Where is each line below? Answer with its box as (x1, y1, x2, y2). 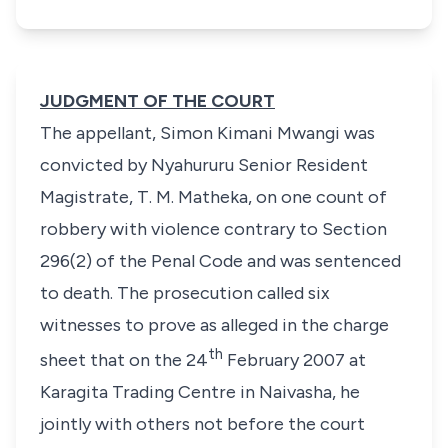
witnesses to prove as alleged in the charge (40, 314, 389, 336)
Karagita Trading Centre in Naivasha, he (40, 381, 360, 403)
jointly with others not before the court (40, 413, 365, 435)
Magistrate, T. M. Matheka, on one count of (40, 186, 387, 208)
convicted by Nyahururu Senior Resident (40, 154, 368, 176)
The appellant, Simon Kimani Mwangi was (40, 122, 375, 144)
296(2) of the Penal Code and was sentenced (40, 250, 401, 272)
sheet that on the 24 (40, 349, 208, 371)
